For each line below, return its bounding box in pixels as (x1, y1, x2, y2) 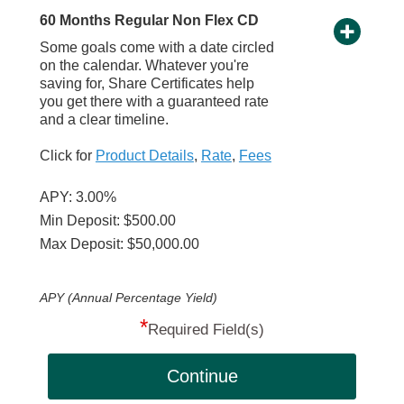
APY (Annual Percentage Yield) (39, 290, 217, 306)
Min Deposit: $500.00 (39, 213, 176, 229)
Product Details (95, 148, 194, 164)
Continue (167, 366, 239, 387)
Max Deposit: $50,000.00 (39, 236, 199, 252)
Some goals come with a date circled (39, 40, 274, 56)
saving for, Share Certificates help (39, 76, 254, 92)
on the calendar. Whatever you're (39, 58, 249, 74)
